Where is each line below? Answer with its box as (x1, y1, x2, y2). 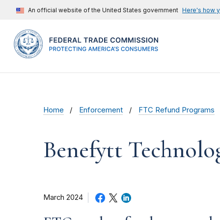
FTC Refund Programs (138, 106, 215, 115)
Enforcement (79, 106, 123, 115)
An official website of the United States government (28, 6, 178, 14)
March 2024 (43, 193, 83, 202)
